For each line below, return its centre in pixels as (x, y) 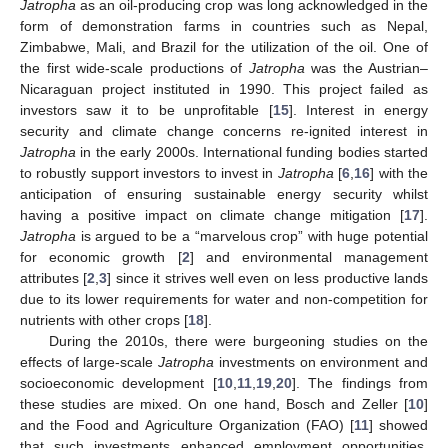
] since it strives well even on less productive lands (268, 277)
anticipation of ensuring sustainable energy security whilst (224, 193)
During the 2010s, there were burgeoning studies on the (238, 340)
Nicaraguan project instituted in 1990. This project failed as (224, 88)
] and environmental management (308, 256)
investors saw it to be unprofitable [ (146, 109)
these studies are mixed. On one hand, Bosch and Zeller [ (214, 403)
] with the (399, 172)
